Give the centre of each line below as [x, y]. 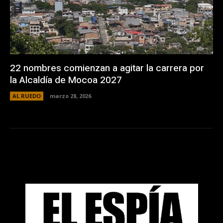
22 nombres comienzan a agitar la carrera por [107, 68]
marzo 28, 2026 [70, 96]
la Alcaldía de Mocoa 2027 [66, 80]
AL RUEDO [27, 96]
